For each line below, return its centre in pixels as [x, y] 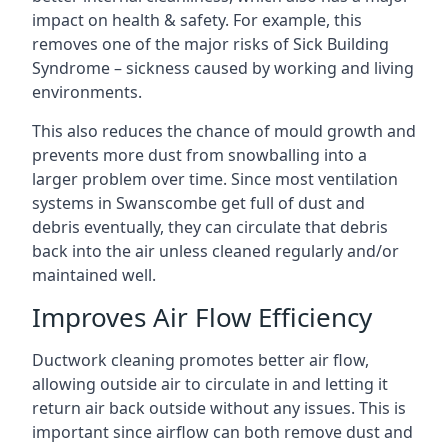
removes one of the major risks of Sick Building [210, 43]
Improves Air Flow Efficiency [202, 316]
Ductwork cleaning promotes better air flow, [200, 359]
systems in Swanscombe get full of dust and [198, 202]
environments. [87, 91]
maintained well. [94, 274]
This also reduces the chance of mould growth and [224, 130]
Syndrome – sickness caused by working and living [223, 67]
